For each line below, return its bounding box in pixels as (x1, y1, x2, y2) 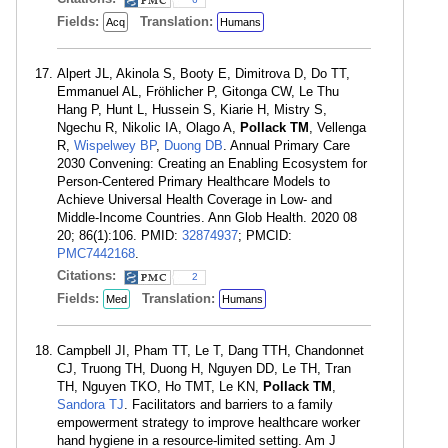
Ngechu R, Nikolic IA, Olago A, (57, 120, 240, 135)
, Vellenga (309, 120, 366, 135)
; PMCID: (238, 228, 292, 243)
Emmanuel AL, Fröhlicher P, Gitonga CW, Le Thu (57, 84, 339, 99)
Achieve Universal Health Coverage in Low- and (57, 192, 332, 207)
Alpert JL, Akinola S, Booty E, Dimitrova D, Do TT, (57, 66, 350, 81)
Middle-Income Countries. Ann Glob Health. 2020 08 (57, 210, 357, 225)
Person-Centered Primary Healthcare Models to (57, 174, 330, 189)
